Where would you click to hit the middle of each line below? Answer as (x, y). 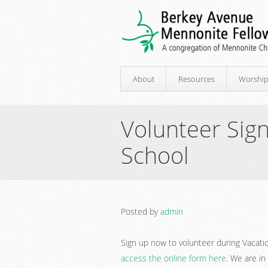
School (155, 155)
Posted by (141, 211)
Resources (197, 79)
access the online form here (173, 258)
